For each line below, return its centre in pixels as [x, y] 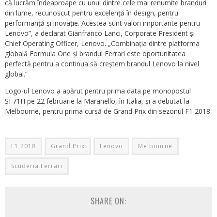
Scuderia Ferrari [37, 166]
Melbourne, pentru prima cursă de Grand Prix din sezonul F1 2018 [108, 111]
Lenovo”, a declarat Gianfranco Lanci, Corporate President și [100, 33]
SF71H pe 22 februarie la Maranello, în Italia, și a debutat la [97, 101]
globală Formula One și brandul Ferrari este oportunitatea [95, 54]
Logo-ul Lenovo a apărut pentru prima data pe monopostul [98, 91]
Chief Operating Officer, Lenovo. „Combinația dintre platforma [102, 44]
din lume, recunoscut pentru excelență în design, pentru [92, 13]
